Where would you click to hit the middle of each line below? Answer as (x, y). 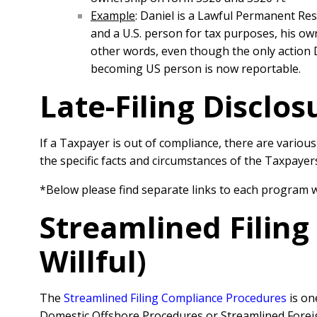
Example (113, 16)
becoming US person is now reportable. (196, 69)
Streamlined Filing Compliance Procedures (175, 298)
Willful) (93, 261)
